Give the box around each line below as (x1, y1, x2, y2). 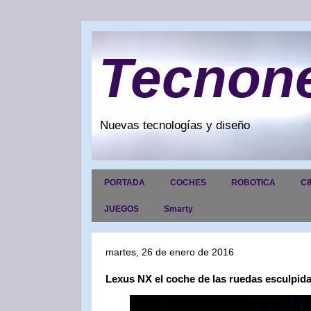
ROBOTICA (231, 178, 276, 187)
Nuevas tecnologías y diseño (100, 119, 250, 132)
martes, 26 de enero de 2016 (106, 246, 234, 258)
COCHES (170, 178, 206, 187)
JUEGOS (104, 204, 139, 214)
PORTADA (104, 178, 145, 187)
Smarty (164, 204, 193, 214)
